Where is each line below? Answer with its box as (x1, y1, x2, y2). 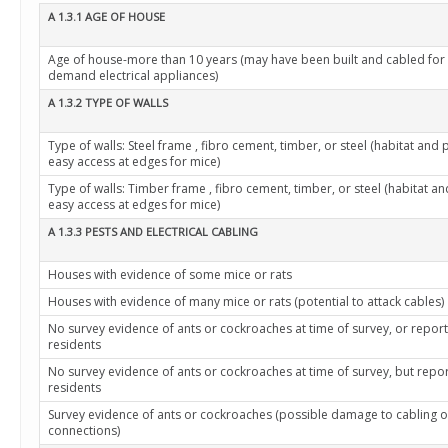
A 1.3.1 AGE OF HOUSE (48, 9, 165, 24)
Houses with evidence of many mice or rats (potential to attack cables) (48, 293, 444, 310)
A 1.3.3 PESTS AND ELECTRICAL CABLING (48, 224, 258, 239)
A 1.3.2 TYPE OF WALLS (48, 95, 168, 110)
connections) (48, 422, 120, 439)
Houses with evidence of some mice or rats (48, 266, 292, 283)
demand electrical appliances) (48, 67, 218, 84)
